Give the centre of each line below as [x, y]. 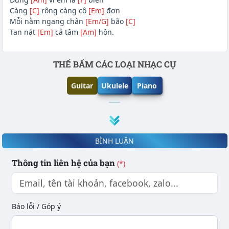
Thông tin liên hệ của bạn [63, 163]
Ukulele [114, 86]
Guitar [82, 86]
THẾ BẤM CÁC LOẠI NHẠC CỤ [114, 64]
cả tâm [66, 32]
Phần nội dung [31, 64]
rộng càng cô [64, 11]
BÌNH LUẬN [114, 141]
